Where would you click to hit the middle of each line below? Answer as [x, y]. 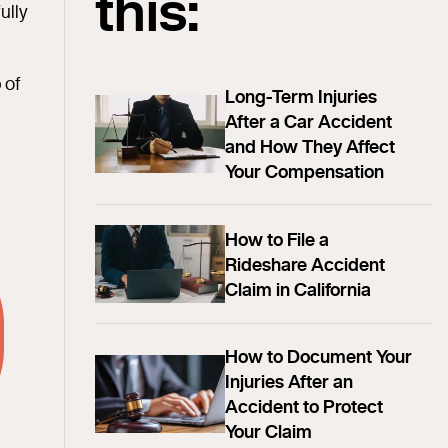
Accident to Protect [304, 406]
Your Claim [269, 431]
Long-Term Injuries [301, 96]
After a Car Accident [309, 121]
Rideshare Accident [305, 263]
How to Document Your [319, 356]
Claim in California [298, 288]
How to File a [277, 238]
